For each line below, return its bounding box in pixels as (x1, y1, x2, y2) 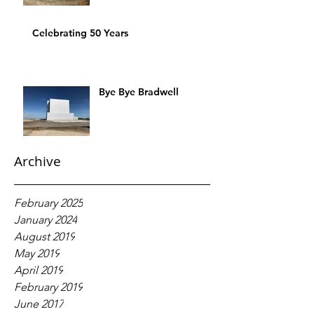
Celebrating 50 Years (32, 27, 128, 39)
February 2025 (14, 196, 83, 210)
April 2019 (14, 264, 63, 277)
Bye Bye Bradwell (99, 86, 179, 98)
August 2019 (14, 230, 75, 243)
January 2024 (14, 213, 77, 226)
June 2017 (14, 297, 64, 310)
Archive (14, 152, 61, 170)
